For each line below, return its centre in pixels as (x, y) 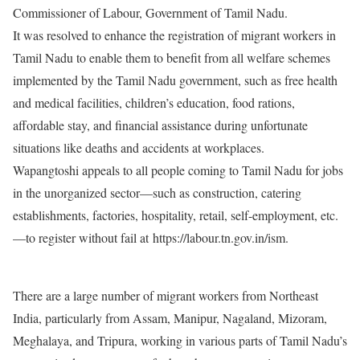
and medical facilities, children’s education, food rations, (154, 102)
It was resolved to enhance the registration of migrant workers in (174, 35)
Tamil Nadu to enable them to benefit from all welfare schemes (172, 57)
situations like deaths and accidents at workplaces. (139, 147)
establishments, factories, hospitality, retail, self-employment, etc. (176, 215)
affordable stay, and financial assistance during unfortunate (160, 125)
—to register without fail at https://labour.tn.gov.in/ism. (153, 237)
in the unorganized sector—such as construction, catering (157, 192)
